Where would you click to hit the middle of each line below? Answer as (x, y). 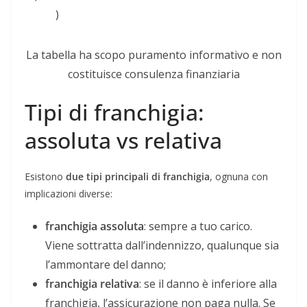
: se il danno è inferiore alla (208, 284)
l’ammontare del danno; (106, 265)
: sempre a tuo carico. (198, 226)
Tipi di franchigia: (114, 112)
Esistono (45, 177)
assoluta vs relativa (123, 140)
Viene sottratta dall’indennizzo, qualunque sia (162, 246)
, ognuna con (239, 177)
